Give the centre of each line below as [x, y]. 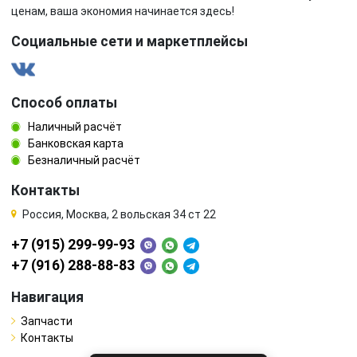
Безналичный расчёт [83, 160]
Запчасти [47, 321]
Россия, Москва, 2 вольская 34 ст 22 [119, 214]
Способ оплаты [64, 102]
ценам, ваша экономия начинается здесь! [123, 11]
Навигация [47, 297]
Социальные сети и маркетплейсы [129, 41]
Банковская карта [75, 143]
